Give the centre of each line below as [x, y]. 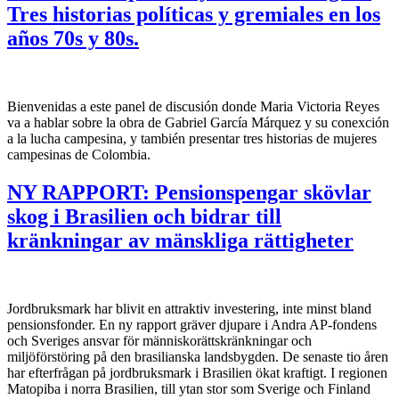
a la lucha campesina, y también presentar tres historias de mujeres [192, 138]
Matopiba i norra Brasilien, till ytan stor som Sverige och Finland [189, 388]
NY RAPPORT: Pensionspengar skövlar [189, 192]
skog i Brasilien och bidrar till [144, 216]
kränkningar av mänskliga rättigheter [180, 240]
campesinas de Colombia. [79, 154]
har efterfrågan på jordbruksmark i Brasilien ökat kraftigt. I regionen [197, 372]
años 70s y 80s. [73, 38]
